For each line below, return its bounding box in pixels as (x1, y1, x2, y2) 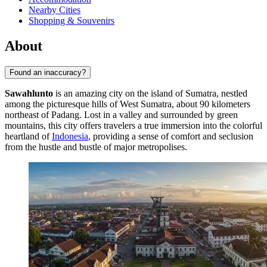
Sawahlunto (5, 88, 53, 99)
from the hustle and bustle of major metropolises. (5, 142, 187, 153)
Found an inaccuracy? (10, 68, 86, 77)
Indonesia (52, 131, 88, 142)
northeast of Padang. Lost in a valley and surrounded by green (5, 110, 238, 120)
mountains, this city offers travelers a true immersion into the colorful (5, 120, 262, 131)
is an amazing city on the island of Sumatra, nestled (53, 88, 247, 99)
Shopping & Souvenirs (29, 15, 114, 26)
